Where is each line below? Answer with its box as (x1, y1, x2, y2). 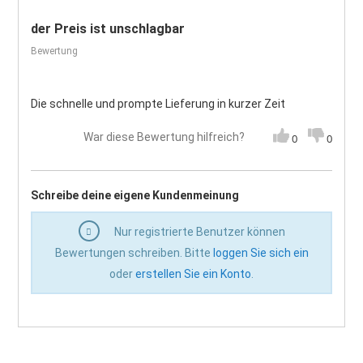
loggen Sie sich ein (212, 246, 309, 260)
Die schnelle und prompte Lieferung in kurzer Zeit (31, 97, 286, 111)
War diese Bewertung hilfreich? (83, 130, 245, 144)
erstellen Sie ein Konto (135, 267, 251, 281)
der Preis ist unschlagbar (31, 21, 186, 37)
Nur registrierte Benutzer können (111, 225, 285, 239)
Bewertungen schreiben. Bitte (54, 246, 213, 260)
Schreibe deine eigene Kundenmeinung (31, 189, 240, 203)
